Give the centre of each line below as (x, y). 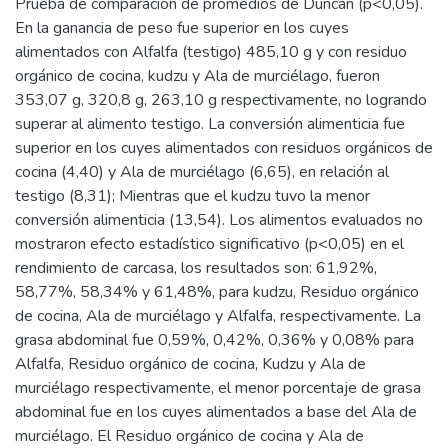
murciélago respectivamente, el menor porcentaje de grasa (218, 388)
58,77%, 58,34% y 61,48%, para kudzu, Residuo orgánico (217, 292)
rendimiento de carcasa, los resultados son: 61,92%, (196, 268)
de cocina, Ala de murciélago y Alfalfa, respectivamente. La (218, 316)
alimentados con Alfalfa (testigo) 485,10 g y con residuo (211, 52)
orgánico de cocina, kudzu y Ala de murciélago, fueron (197, 76)
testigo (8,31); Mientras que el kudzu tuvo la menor (192, 196)
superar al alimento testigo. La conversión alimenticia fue (210, 124)
